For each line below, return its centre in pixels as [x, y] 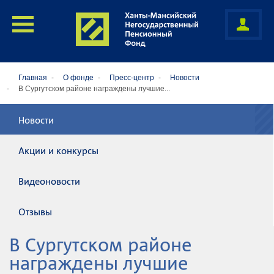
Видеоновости [49, 181]
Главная [33, 77]
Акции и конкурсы [58, 151]
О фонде [78, 77]
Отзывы [35, 212]
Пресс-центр [132, 77]
